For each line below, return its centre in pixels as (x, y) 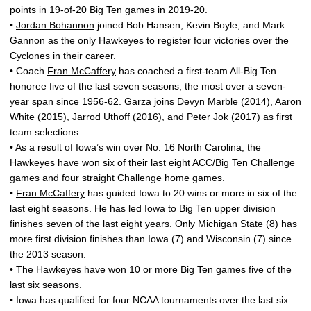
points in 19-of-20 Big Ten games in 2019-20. (109, 10)
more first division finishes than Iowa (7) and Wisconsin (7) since (151, 239)
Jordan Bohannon (55, 25)
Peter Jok (208, 117)
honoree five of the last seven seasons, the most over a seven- (148, 86)
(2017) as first (260, 117)
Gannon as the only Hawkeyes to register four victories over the (149, 40)
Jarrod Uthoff (101, 117)
